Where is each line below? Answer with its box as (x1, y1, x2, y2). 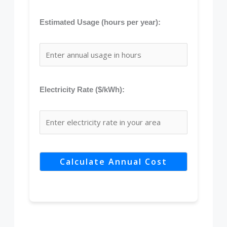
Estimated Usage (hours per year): (40, 17, 161, 26)
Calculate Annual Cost (60, 156, 167, 167)
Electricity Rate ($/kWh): (40, 85, 125, 94)
